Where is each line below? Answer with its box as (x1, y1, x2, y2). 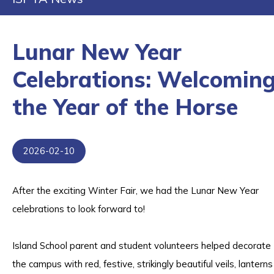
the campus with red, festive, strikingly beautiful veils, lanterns (12, 258, 273, 270)
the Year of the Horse (12, 93, 238, 120)
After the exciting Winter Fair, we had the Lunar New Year (12, 185, 259, 196)
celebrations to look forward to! (12, 203, 145, 215)
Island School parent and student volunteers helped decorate (12, 240, 271, 251)
